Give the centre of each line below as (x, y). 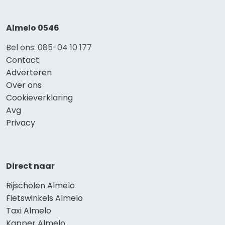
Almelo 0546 (33, 28)
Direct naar (30, 166)
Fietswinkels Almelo (44, 198)
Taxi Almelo (29, 211)
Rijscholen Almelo (40, 186)
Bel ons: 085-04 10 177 (49, 48)
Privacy (21, 123)
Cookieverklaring (39, 98)
